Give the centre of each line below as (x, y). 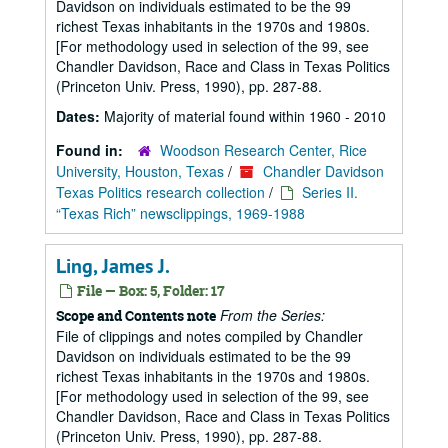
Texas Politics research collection (160, 192)
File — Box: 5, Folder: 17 (149, 290)
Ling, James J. (113, 266)
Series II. (330, 192)
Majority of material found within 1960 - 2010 (245, 116)
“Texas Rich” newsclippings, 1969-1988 (180, 213)
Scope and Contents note (136, 315)
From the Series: (272, 315)
